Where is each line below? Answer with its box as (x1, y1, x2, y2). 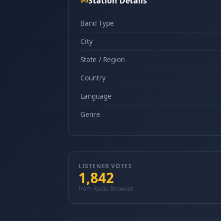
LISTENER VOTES (78, 162, 132, 170)
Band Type (80, 18, 114, 28)
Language (80, 91, 111, 101)
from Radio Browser (78, 184, 133, 193)
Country (80, 73, 106, 82)
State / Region (80, 55, 125, 64)
